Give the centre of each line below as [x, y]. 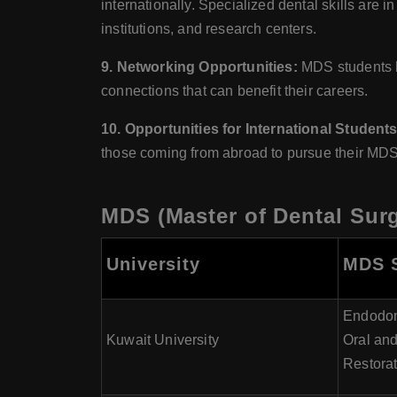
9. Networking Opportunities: [199, 67]
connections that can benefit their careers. [235, 91]
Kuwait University [163, 340]
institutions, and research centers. [209, 29]
